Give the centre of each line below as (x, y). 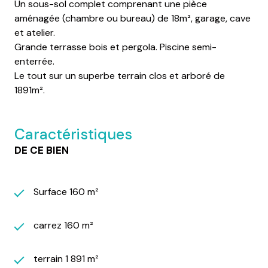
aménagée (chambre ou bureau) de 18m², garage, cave (133, 18)
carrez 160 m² (63, 225)
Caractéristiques (73, 134)
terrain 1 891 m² (66, 258)
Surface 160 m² (66, 191)
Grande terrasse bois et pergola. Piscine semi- (115, 47)
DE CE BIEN (42, 150)
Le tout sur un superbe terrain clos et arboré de (120, 75)
